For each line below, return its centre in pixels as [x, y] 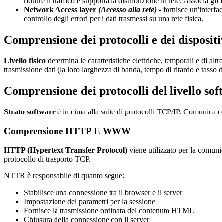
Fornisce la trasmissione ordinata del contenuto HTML [109, 211]
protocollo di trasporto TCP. [47, 159]
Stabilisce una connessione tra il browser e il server [103, 193]
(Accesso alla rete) [128, 10]
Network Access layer [60, 10]
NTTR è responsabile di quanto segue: [64, 176]
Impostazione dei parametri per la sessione [89, 202]
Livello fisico [26, 61]
